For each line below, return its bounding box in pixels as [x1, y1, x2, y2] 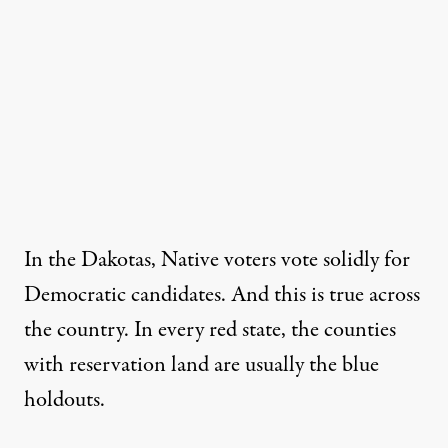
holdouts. [24, 384, 105, 417]
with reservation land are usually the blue [24, 349, 379, 382]
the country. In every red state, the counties [24, 314, 396, 347]
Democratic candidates [24, 279, 221, 312]
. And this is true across [221, 279, 420, 312]
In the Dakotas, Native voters [24, 244, 276, 277]
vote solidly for [281, 244, 410, 277]
